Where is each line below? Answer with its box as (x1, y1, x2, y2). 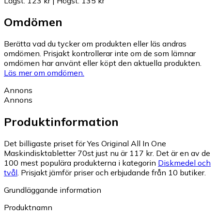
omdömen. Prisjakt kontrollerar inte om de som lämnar (4, 48, 196, 59)
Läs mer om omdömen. (4, 68, 84, 78)
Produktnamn (4, 202, 52, 213)
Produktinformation (4, 114, 119, 129)
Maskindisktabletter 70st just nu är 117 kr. (4, 148, 154, 158)
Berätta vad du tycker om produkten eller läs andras (4, 39, 186, 49)
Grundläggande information (4, 185, 101, 195)
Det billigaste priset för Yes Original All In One (4, 139, 166, 149)
